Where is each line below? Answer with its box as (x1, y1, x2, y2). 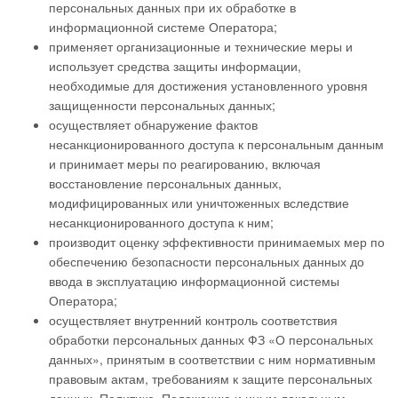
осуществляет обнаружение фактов (49, 115, 258, 133)
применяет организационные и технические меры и (49, 37, 353, 55)
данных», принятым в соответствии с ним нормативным (49, 350, 376, 368)
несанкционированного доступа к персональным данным (49, 135, 384, 153)
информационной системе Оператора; (49, 18, 277, 36)
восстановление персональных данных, (49, 174, 282, 192)
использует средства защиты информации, (49, 57, 301, 75)
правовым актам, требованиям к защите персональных (49, 370, 372, 387)
